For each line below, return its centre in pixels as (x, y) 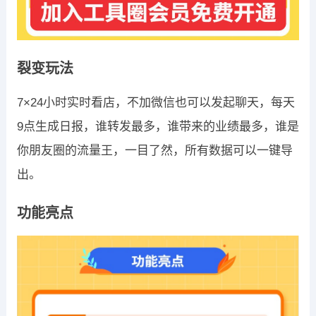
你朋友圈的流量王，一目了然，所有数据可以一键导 (154, 150)
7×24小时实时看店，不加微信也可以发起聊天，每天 (156, 102)
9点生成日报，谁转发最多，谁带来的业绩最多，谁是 (158, 126)
